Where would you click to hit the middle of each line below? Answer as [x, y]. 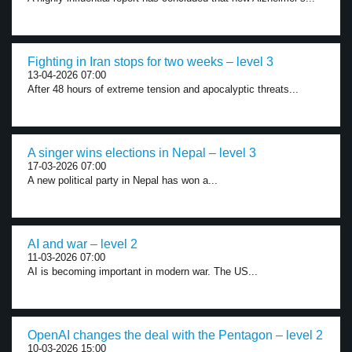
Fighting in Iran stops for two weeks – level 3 [150, 62]
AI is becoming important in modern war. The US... [143, 271]
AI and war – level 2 [82, 244]
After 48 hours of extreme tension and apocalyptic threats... [163, 89]
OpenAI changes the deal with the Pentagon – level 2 [175, 335]
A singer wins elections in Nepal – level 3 [142, 153]
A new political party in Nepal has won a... [123, 180]
